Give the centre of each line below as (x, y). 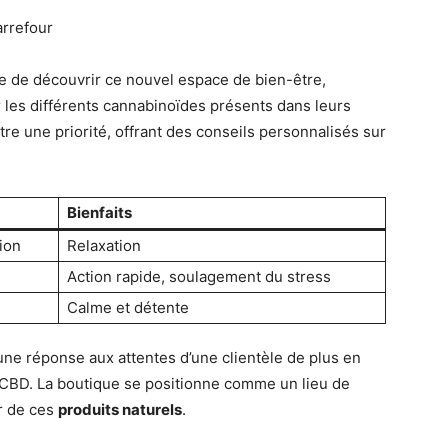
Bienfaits (99, 213)
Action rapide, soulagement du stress (199, 277)
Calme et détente (128, 308)
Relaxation (104, 246)
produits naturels (120, 410)
